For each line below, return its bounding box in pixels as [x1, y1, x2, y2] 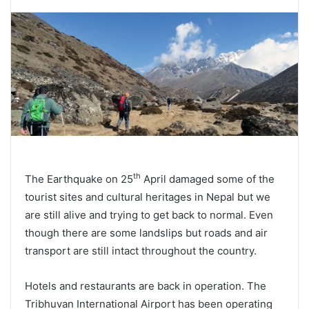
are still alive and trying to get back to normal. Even [25, 208, 273, 222]
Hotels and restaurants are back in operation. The [25, 279, 266, 293]
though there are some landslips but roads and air [25, 226, 268, 240]
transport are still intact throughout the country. [25, 244, 257, 258]
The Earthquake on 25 [25, 172, 133, 186]
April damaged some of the [141, 172, 275, 186]
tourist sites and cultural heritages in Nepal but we [25, 190, 270, 204]
